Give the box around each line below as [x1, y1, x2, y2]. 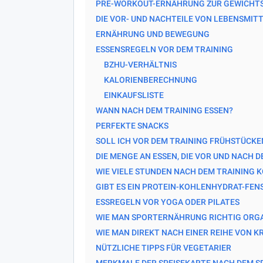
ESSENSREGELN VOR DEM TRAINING [95, 44, 233, 54]
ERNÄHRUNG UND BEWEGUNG [95, 29, 210, 39]
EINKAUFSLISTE [103, 90, 164, 100]
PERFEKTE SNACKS [95, 120, 168, 130]
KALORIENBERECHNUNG [103, 75, 197, 85]
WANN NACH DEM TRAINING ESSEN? [95, 105, 233, 115]
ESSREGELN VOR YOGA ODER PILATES [95, 197, 240, 207]
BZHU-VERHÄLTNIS [103, 59, 177, 69]
